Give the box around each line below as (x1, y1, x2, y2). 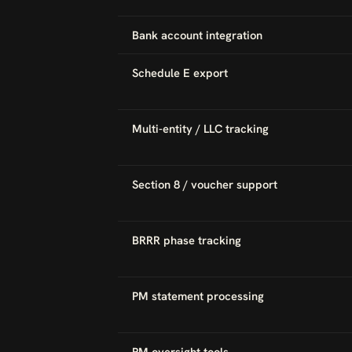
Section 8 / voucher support (132, 177, 277, 192)
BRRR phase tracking (132, 233, 241, 247)
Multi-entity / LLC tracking (132, 121, 269, 136)
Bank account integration (132, 27, 262, 42)
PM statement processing (132, 288, 264, 303)
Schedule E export (132, 65, 228, 80)
